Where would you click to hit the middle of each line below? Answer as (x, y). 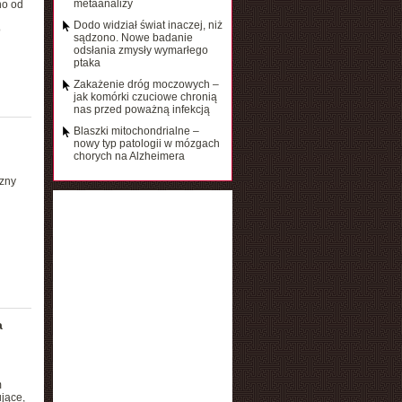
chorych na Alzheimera (129, 156)
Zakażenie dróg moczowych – (146, 84)
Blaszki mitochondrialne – (136, 131)
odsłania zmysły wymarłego (140, 50)
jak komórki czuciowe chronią (145, 97)
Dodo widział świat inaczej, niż (148, 25)
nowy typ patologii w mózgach (146, 144)
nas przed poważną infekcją (141, 109)
